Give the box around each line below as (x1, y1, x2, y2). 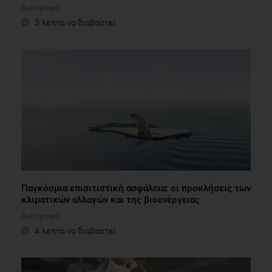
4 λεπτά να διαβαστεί (35, 225, 116, 236)
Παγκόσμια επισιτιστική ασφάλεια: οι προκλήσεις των (21, 182, 251, 194)
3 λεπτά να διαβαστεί (35, 17, 116, 27)
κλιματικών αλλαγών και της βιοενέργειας (21, 194, 200, 205)
